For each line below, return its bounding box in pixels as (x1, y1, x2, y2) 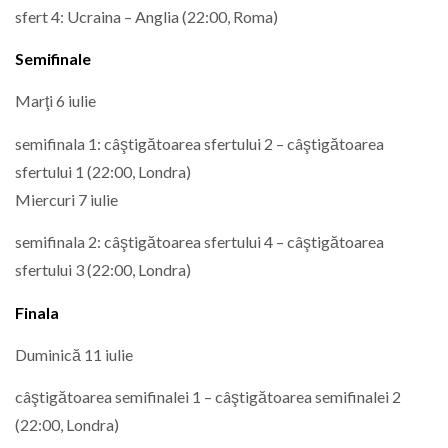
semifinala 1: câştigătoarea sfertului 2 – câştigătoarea (15, 133, 384, 153)
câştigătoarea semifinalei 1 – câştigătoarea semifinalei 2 (15, 387, 401, 407)
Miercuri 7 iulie (15, 189, 118, 209)
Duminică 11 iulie (15, 344, 133, 364)
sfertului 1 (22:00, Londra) (15, 161, 191, 181)
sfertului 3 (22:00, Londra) (15, 260, 191, 280)
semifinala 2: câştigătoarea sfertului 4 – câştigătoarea (15, 232, 384, 252)
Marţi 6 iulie (15, 91, 96, 111)
